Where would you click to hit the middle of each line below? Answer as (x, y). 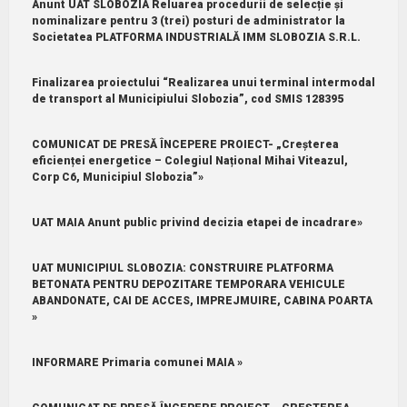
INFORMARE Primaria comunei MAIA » (137, 362)
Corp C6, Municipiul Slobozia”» (117, 177)
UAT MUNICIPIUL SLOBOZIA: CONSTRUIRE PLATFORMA (182, 268)
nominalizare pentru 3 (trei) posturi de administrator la (188, 20)
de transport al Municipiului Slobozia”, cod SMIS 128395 (187, 99)
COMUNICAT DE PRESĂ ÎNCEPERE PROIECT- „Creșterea (185, 144)
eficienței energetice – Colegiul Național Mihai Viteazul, (189, 160)
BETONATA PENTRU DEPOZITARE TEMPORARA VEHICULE (188, 284)
